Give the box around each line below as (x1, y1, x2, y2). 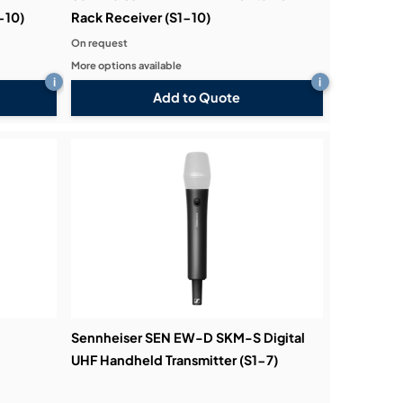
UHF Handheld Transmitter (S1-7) (71, 351, 279, 368)
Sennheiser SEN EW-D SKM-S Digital (71, 328, 306, 345)
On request (71, 35, 129, 49)
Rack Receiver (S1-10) (71, 8, 211, 25)
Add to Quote (153, 89, 241, 106)
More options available (71, 58, 183, 71)
